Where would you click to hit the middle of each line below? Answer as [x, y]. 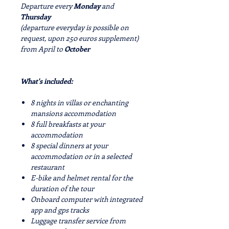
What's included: [47, 81]
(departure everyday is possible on [75, 27]
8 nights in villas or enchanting [79, 102]
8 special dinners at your [69, 145]
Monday [87, 6]
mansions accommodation [73, 113]
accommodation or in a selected [81, 156]
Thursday [36, 17]
